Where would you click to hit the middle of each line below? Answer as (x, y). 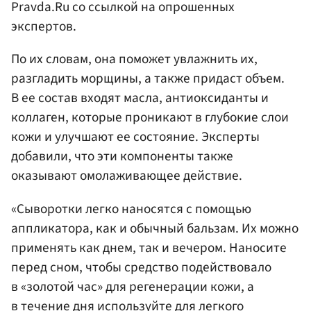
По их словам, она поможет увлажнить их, (134, 59)
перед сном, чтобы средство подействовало (141, 267)
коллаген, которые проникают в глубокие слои (150, 118)
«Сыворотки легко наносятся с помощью (131, 209)
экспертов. (44, 27)
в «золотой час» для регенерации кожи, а (133, 286)
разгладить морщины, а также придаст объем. (148, 79)
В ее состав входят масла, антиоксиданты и (140, 98)
